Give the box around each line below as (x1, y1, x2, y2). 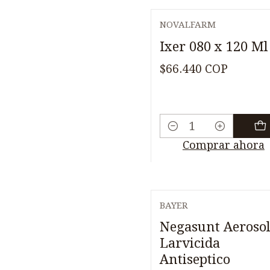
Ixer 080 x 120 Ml (160, 38, 268, 54)
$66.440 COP (160, 62, 228, 77)
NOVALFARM (160, 19, 216, 30)
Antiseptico (160, 251, 230, 268)
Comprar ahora (182, 138, 265, 151)
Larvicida (160, 235, 220, 251)
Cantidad (160, 128, 207, 142)
